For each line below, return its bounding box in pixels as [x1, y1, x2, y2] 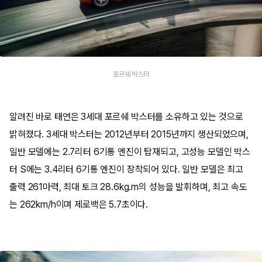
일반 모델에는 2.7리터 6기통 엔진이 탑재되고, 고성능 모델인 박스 [9, 146, 250, 157]
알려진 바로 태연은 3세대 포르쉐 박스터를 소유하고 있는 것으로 [9, 111, 243, 122]
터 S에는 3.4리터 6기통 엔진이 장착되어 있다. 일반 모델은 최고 [9, 163, 243, 175]
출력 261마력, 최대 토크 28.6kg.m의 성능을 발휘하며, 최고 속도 [9, 181, 247, 192]
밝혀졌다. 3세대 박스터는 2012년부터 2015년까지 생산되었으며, [9, 128, 249, 140]
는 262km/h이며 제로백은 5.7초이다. [9, 198, 149, 210]
